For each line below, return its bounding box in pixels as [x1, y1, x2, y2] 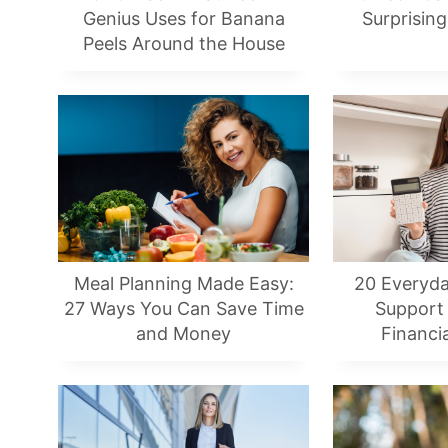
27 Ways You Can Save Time [63, 298, 304, 320]
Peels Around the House [82, 33, 285, 54]
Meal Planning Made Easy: [73, 273, 294, 295]
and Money [136, 323, 231, 345]
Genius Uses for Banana [82, 8, 285, 29]
